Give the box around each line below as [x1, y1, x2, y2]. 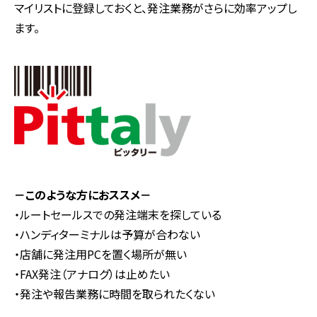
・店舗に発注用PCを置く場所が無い [14, 246, 187, 263]
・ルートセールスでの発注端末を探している [14, 206, 221, 224]
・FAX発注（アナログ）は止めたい [14, 265, 170, 283]
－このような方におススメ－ [14, 186, 151, 204]
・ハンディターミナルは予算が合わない [14, 226, 200, 243]
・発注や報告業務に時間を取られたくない [14, 285, 215, 303]
